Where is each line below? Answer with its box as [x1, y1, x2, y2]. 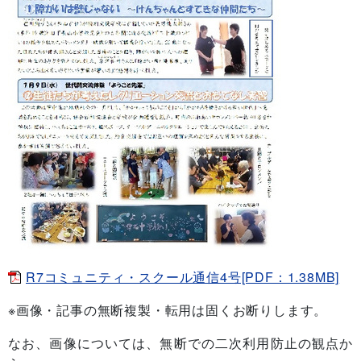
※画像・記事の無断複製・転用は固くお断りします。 [8, 300, 328, 319]
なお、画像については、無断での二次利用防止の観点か [8, 333, 353, 352]
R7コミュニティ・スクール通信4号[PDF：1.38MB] [26, 267, 340, 286]
